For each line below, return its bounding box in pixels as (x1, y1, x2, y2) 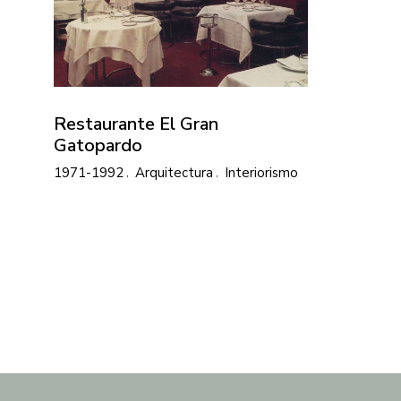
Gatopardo (54, 132, 142, 158)
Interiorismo (225, 163, 298, 182)
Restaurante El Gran (54, 111, 218, 136)
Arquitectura (135, 163, 213, 182)
